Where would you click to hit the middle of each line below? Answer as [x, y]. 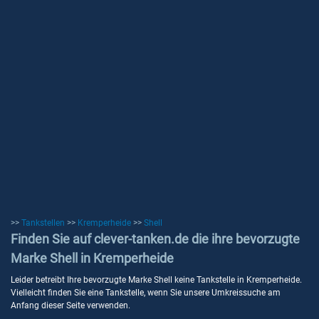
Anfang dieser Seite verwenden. [70, 305]
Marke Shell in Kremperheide [92, 258]
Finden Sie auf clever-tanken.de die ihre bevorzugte [155, 239]
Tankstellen [43, 223]
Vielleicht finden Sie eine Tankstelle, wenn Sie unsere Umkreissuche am [146, 293]
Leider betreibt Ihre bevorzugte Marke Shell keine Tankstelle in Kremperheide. [156, 280]
